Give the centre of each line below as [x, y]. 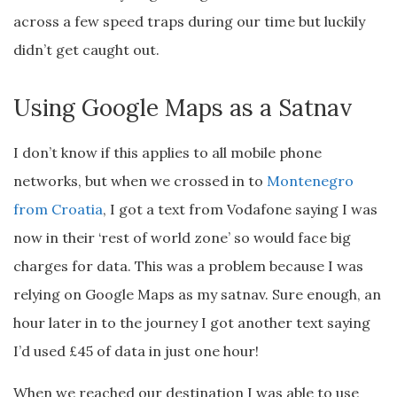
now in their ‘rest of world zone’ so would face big [182, 238]
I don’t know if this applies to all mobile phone [167, 153]
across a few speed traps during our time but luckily [189, 22]
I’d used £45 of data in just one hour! [136, 351]
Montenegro [310, 181]
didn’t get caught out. [86, 50]
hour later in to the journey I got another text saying [192, 323]
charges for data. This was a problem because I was [188, 266]
